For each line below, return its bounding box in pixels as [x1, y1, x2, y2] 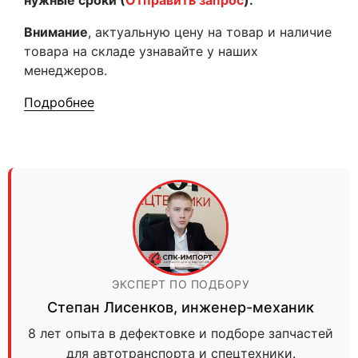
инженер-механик [181, 299, 314, 316]
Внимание [24, 24, 88, 40]
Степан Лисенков [47, 299, 173, 316]
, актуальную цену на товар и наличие [88, 24, 332, 40]
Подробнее [24, 94, 94, 110]
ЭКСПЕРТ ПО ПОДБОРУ [112, 277, 249, 291]
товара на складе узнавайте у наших [24, 43, 258, 59]
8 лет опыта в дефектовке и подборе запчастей [28, 325, 333, 341]
